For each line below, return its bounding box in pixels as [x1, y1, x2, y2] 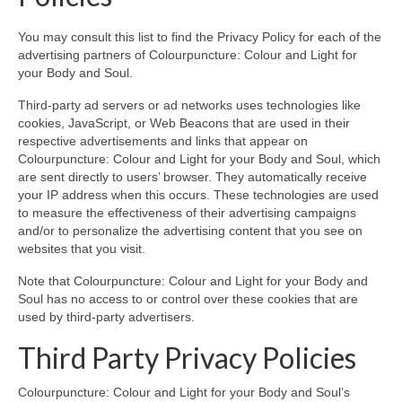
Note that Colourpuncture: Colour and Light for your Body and [18, 273, 368, 288]
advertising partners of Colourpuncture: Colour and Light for [18, 47, 357, 62]
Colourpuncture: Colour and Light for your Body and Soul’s [18, 385, 350, 400]
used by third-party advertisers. [18, 309, 195, 324]
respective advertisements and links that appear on [18, 133, 308, 148]
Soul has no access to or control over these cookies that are [18, 291, 358, 306]
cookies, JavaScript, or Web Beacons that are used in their [18, 115, 350, 130]
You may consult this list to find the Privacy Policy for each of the [18, 29, 381, 44]
